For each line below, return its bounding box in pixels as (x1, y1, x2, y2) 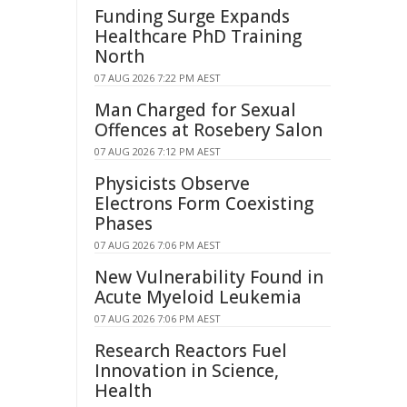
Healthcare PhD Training (94, 25, 302, 48)
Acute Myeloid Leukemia (94, 285, 302, 309)
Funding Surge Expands (94, 5, 290, 28)
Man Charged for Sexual (94, 98, 296, 122)
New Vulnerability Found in (94, 265, 323, 289)
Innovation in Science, (94, 359, 279, 382)
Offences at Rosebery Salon (94, 118, 323, 142)
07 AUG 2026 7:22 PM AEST (94, 71, 221, 84)
